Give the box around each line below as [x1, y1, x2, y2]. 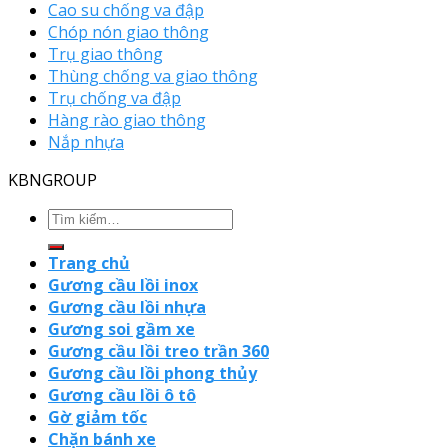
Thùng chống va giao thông [48, 64, 258, 87]
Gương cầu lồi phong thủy [48, 361, 257, 384]
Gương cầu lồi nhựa [48, 295, 206, 318]
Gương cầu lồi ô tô [48, 383, 196, 406]
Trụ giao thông [48, 42, 163, 65]
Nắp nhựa [48, 130, 124, 153]
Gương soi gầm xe [48, 317, 195, 340]
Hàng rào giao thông [48, 108, 206, 131]
